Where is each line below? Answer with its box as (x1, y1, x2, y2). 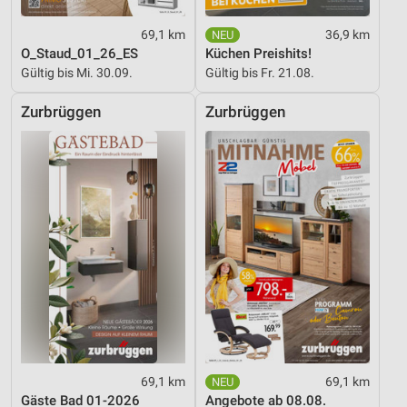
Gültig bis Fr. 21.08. (205, 65, 314, 81)
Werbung (30, 15, 82, 30)
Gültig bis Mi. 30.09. (21, 65, 133, 81)
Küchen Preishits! (205, 45, 312, 63)
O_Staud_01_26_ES (21, 45, 138, 63)
